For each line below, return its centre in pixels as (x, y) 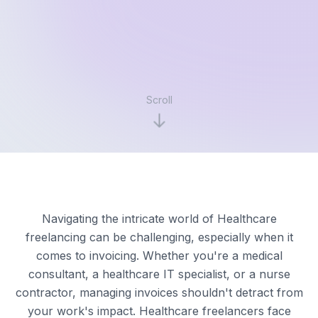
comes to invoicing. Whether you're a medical (159, 255)
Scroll (159, 99)
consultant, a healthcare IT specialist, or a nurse (159, 274)
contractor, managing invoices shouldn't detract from (159, 292)
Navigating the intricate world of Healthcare (159, 218)
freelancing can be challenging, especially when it (159, 237)
